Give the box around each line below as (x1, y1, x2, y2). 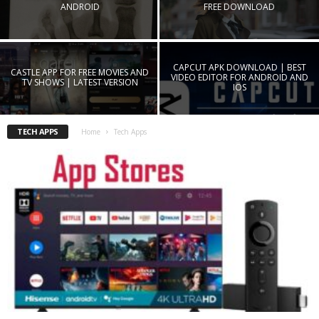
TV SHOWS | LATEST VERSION (21, 75, 138, 88)
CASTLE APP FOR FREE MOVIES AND (11, 66, 149, 78)
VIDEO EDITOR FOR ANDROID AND (170, 70, 308, 83)
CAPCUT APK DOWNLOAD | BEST (172, 61, 306, 73)
